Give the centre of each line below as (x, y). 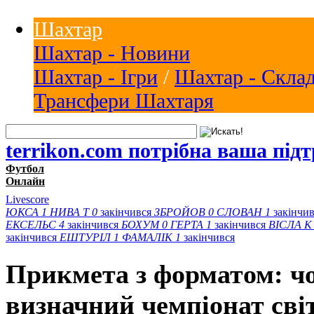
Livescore (27, 199)
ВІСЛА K (290, 224)
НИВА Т (69, 212)
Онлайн (25, 181)
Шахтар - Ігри (96, 76)
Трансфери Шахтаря (124, 100)
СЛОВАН (239, 212)
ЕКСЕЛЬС (31, 224)
